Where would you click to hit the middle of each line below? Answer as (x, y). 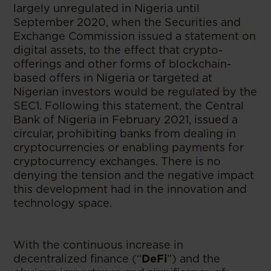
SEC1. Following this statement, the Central (129, 106)
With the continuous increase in (99, 245)
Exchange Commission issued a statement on (135, 36)
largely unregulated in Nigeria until (107, 8)
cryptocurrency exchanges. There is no (117, 161)
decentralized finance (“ (78, 259)
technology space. (63, 203)
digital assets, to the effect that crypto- (118, 50)
